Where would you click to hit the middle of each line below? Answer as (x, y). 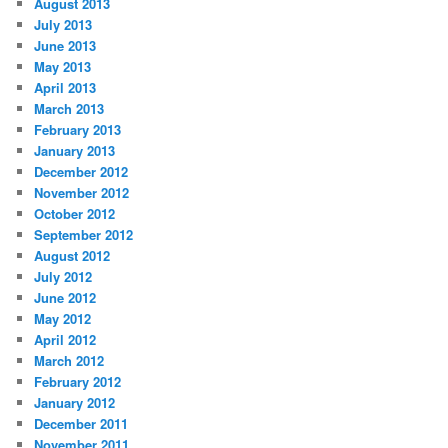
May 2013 (63, 66)
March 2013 (69, 108)
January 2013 (75, 150)
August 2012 (72, 255)
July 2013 (63, 24)
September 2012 (84, 234)
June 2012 (65, 297)
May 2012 (63, 318)
